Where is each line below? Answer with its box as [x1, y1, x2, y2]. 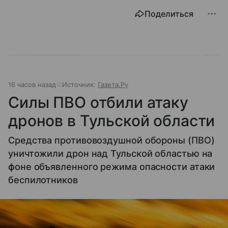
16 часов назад [8, 80, 56, 89]
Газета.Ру [98, 80, 128, 89]
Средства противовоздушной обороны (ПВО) [8, 134, 215, 146]
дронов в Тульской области [8, 111, 215, 130]
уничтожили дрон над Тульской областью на [8, 148, 213, 159]
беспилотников [8, 174, 78, 185]
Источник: [62, 80, 98, 89]
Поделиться [145, 8, 193, 19]
